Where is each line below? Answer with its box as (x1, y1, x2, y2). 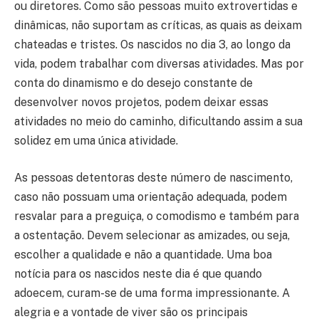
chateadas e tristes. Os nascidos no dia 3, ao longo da (14, 38, 291, 52)
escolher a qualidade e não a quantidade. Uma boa (14, 247, 272, 261)
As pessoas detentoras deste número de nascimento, (14, 170, 293, 184)
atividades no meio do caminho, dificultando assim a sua (14, 115, 303, 129)
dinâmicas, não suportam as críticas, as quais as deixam (14, 19, 302, 33)
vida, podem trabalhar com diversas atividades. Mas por (14, 57, 304, 71)
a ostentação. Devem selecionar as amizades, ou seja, (14, 228, 290, 242)
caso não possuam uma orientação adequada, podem (14, 189, 287, 204)
